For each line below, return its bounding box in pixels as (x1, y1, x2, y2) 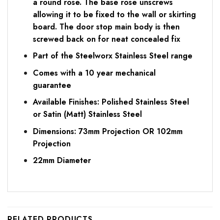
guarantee (32, 79, 74, 91)
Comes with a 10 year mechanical (32, 67, 156, 79)
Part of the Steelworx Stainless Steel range (32, 50, 192, 62)
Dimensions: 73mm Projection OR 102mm (32, 125, 183, 137)
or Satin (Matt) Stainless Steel (32, 109, 142, 120)
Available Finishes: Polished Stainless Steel (32, 96, 189, 108)
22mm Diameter (32, 155, 93, 166)
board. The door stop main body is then (32, 21, 180, 32)
